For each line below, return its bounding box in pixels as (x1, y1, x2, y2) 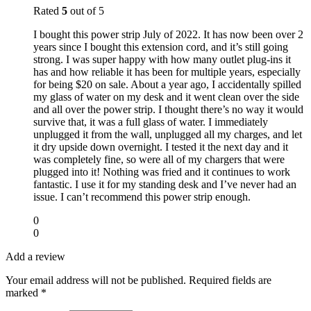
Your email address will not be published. (6, 274, 186, 286)
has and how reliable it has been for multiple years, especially (33, 65, 301, 78)
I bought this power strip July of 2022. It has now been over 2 (33, 28, 303, 40)
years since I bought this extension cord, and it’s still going (33, 40, 288, 53)
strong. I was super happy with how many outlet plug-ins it (33, 53, 291, 65)
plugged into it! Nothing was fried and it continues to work (33, 165, 290, 178)
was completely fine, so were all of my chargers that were (33, 153, 285, 165)
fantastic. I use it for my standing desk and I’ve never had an (33, 178, 296, 190)
